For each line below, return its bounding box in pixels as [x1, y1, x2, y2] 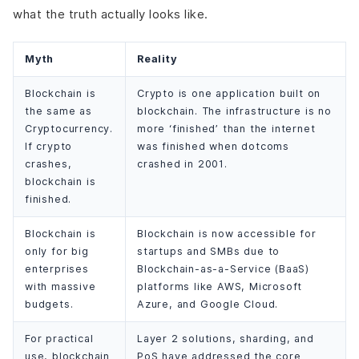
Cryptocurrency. [25, 122, 114, 135]
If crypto [25, 139, 73, 152]
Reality [137, 52, 178, 65]
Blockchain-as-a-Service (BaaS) [137, 262, 310, 275]
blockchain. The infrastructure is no [137, 104, 332, 117]
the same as [25, 104, 92, 117]
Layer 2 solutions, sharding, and [137, 332, 314, 345]
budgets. [25, 297, 74, 310]
